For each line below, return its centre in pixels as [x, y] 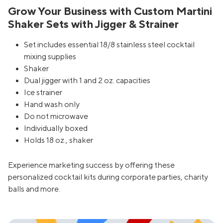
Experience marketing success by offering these [91, 166]
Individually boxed [56, 129]
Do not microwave [56, 117]
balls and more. [34, 189]
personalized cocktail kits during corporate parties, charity [108, 177]
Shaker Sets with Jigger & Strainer [93, 25]
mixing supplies [50, 57]
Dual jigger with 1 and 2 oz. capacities [87, 81]
